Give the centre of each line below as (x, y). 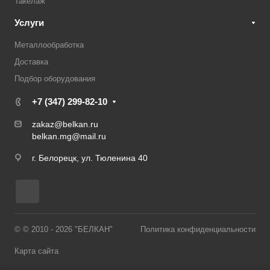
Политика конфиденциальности (198, 229)
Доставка (31, 62)
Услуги (29, 23)
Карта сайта (36, 251)
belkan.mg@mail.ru (69, 136)
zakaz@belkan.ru (65, 124)
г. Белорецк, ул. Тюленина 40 (90, 158)
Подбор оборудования (55, 79)
